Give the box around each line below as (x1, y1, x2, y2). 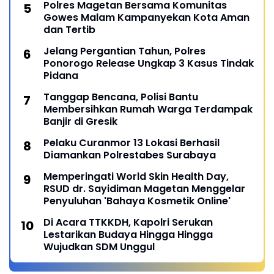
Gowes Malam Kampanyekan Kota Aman (43, 10, 250, 25)
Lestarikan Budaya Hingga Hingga (43, 228, 213, 242)
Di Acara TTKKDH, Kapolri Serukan (43, 215, 213, 230)
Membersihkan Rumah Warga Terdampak (43, 102, 253, 117)
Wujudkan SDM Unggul (43, 240, 155, 254)
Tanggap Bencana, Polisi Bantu (43, 90, 198, 105)
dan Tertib (43, 23, 95, 37)
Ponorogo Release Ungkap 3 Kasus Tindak (43, 56, 254, 71)
